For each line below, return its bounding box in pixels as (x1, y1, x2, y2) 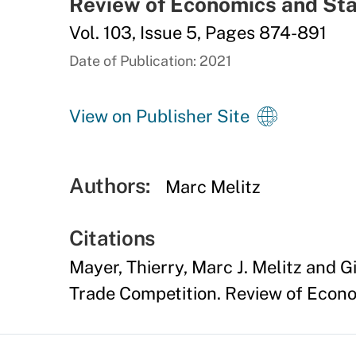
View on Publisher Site (69, 106, 250, 126)
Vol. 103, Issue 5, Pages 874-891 (69, 22, 327, 43)
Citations (69, 226, 156, 250)
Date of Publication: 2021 (69, 52, 231, 69)
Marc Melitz (165, 176, 261, 197)
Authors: (69, 173, 150, 198)
